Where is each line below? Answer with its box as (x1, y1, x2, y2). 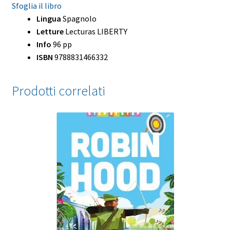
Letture (36, 26, 64, 36)
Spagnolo (61, 13, 97, 24)
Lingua (36, 13, 61, 24)
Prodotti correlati (11, 83, 105, 100)
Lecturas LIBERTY (63, 26, 127, 36)
